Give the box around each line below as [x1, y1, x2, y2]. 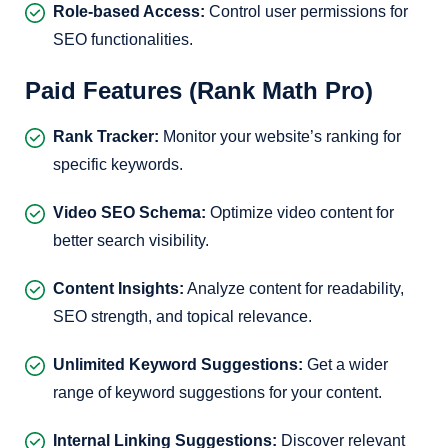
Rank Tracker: [53, 128, 159, 145]
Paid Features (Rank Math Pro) [25, 77, 373, 104]
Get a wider [303, 356, 388, 373]
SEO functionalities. [53, 31, 193, 48]
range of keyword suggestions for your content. [53, 384, 382, 401]
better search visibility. [53, 232, 209, 249]
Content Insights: [53, 280, 184, 297]
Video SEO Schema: [53, 204, 206, 221]
